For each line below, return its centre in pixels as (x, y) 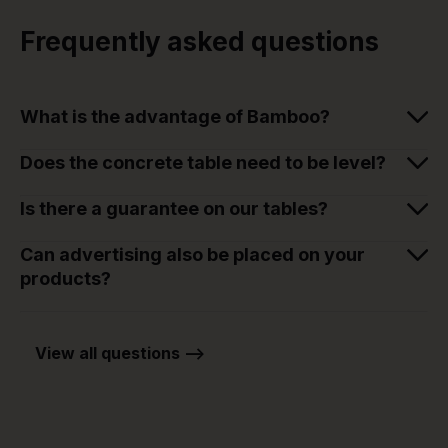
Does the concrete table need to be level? (203, 163)
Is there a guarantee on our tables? (174, 209)
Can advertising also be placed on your (192, 255)
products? (65, 279)
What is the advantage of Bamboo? (175, 117)
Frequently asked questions (199, 42)
